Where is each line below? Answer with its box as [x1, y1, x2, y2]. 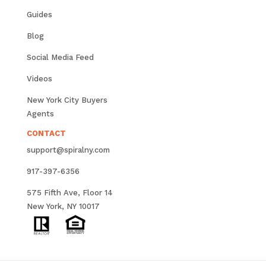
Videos [26, 74, 52, 84]
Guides [26, 10, 52, 20]
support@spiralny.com [26, 145, 110, 155]
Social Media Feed [26, 53, 94, 62]
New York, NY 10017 [26, 202, 100, 211]
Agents [26, 109, 54, 119]
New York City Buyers [26, 96, 107, 105]
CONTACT [26, 129, 66, 138]
